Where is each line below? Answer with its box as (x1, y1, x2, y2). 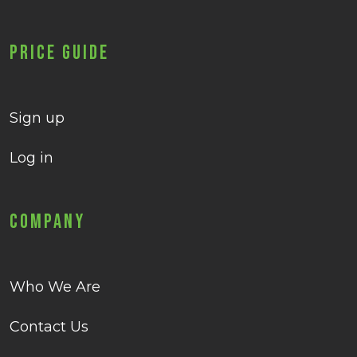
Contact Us (10, 318, 88, 336)
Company (10, 210, 85, 235)
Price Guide (10, 41, 109, 66)
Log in (10, 149, 53, 167)
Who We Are (10, 278, 100, 296)
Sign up (10, 109, 65, 127)
